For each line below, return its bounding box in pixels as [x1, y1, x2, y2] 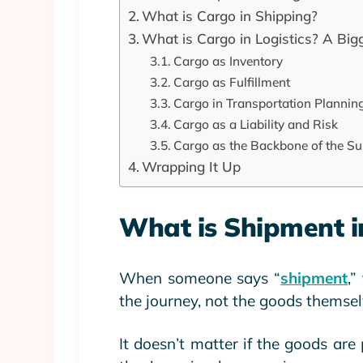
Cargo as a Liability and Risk [173, 116, 339, 132]
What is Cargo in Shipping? [142, 7, 318, 24]
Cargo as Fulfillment [173, 74, 291, 90]
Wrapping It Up [142, 158, 241, 175]
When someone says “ [119, 268, 281, 288]
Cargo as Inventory [173, 53, 284, 69]
